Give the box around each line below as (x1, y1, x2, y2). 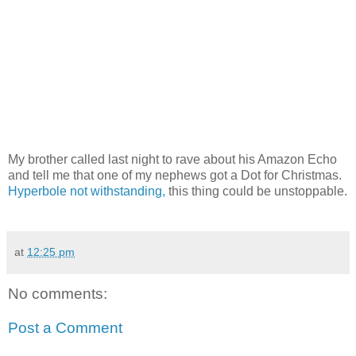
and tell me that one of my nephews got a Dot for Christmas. (8, 168, 342, 182)
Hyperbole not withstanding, (8, 184, 165, 198)
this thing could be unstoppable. (165, 184, 347, 198)
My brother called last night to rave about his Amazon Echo (8, 152, 337, 166)
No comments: (8, 284, 107, 302)
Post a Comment (8, 319, 122, 337)
